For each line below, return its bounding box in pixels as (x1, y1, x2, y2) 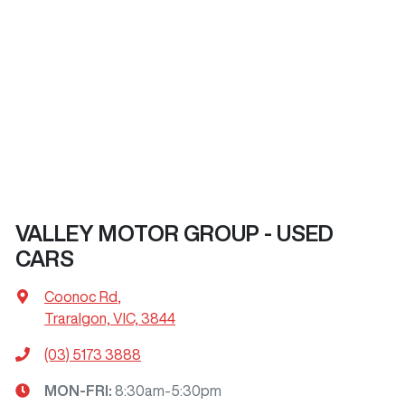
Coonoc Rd (44, 288, 118, 304)
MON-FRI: (44, 382, 115, 398)
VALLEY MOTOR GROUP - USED (15, 221, 334, 244)
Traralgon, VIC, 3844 (44, 310, 175, 325)
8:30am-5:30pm (115, 382, 221, 398)
